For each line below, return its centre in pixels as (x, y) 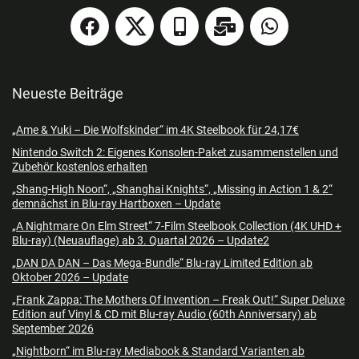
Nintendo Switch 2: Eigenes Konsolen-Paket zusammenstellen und (175, 152)
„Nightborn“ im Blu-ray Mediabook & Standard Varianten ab (158, 351)
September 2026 (53, 328)
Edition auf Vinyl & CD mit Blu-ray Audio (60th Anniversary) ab (164, 314)
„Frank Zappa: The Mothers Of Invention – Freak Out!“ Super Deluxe (178, 299)
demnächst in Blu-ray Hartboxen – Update (116, 203)
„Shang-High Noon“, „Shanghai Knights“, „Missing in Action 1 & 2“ (172, 189)
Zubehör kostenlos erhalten (80, 166)
